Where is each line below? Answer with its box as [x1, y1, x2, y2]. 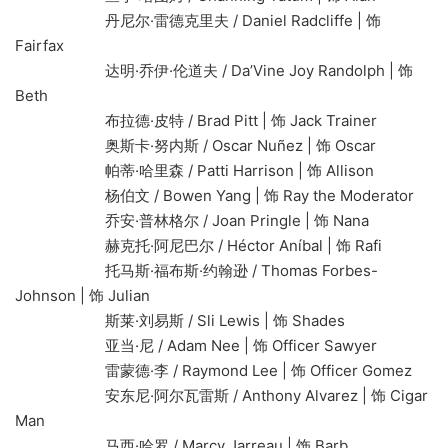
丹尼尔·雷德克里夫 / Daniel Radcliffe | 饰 [15, 10, 381, 30]
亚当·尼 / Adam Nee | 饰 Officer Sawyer [15, 335, 377, 355]
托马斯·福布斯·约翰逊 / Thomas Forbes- [15, 260, 378, 280]
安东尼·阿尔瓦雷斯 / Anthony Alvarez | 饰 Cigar [15, 385, 428, 405]
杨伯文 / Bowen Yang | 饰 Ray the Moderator [15, 185, 414, 205]
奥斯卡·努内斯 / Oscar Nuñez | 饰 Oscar [15, 135, 376, 155]
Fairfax [15, 35, 64, 55]
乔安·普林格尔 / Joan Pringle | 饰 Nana [15, 210, 369, 230]
